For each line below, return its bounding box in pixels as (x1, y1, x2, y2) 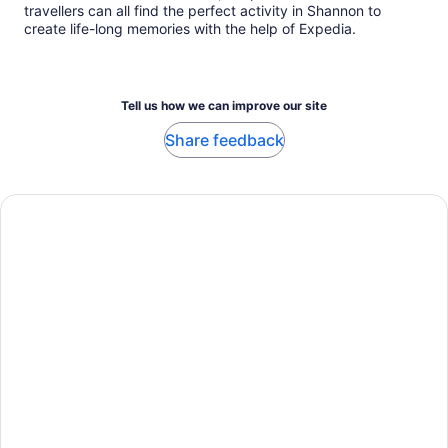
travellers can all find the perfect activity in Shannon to (24, 2, 381, 20)
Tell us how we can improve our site (121, 98, 327, 114)
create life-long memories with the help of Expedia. (24, 20, 356, 38)
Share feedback (164, 130, 284, 151)
